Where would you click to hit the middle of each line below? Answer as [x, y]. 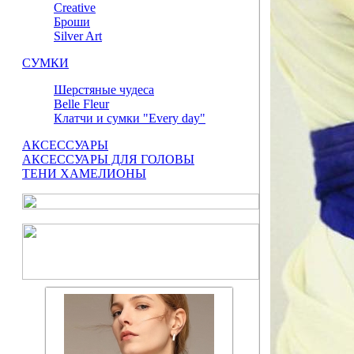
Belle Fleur [81, 104]
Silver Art [78, 36]
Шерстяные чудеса [104, 90]
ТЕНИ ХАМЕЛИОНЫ [84, 173]
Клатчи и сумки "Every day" [130, 118]
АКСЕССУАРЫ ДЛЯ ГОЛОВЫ [108, 159]
